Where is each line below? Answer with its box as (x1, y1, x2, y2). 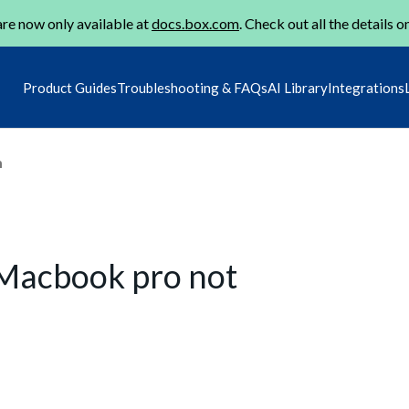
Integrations (328, 79, 404, 96)
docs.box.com (152, 15, 239, 32)
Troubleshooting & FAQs (117, 79, 267, 96)
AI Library (267, 79, 328, 96)
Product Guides (23, 79, 117, 96)
